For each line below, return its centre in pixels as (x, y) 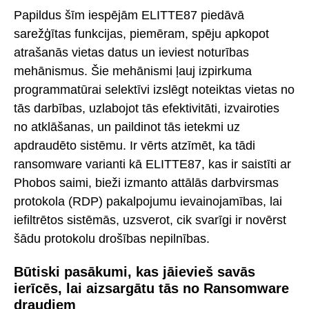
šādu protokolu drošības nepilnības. (112, 238)
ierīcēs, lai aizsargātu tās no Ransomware (151, 288)
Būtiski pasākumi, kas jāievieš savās (134, 271)
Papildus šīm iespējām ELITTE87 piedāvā (129, 15)
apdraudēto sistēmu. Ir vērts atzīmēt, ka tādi (134, 145)
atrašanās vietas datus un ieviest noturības (131, 52)
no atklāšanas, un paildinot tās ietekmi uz (127, 127)
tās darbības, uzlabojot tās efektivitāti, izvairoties (147, 108)
